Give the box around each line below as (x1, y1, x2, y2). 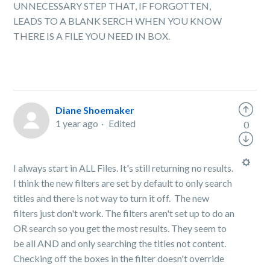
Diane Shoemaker (55, 104, 135, 116)
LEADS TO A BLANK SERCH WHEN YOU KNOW (13, 15, 222, 27)
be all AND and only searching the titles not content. (13, 237, 227, 249)
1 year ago (55, 118, 99, 129)
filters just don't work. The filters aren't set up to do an (13, 207, 235, 219)
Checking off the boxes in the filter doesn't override (13, 253, 225, 264)
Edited (108, 118, 136, 129)
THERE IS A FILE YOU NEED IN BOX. (13, 30, 172, 42)
